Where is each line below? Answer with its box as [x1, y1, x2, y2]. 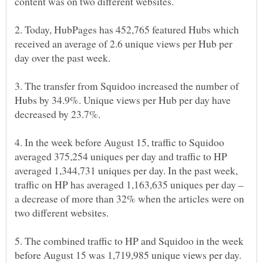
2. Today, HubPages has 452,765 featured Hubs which [15, 22, 239, 36]
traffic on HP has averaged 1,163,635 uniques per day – [15, 177, 244, 191]
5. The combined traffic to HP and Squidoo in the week [15, 233, 244, 248]
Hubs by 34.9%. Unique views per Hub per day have [15, 92, 231, 107]
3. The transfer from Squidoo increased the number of [15, 78, 239, 93]
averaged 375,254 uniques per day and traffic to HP [15, 149, 227, 163]
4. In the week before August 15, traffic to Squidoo [15, 134, 224, 149]
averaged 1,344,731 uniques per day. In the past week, [15, 163, 238, 177]
